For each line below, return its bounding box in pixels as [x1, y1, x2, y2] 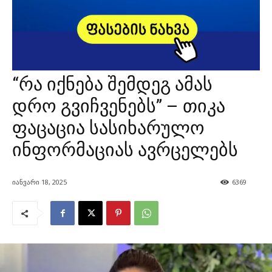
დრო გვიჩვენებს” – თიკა [12, 95, 225, 117]
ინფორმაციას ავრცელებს [12, 139, 238, 160]
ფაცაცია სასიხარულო [12, 117, 205, 138]
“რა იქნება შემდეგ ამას [12, 73, 212, 95]
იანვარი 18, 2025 [12, 177, 67, 187]
